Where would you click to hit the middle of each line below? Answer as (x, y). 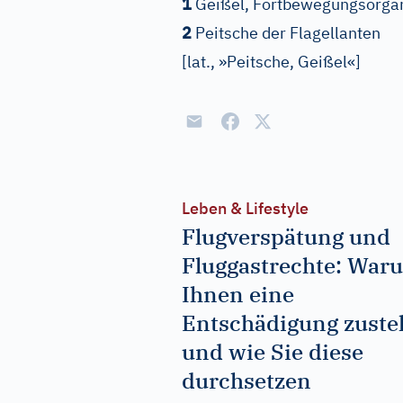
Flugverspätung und (286, 237)
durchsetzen (246, 381)
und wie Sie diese (273, 352)
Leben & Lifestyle (245, 208)
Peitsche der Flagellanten (288, 33)
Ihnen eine (238, 294)
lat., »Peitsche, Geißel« (271, 62)
